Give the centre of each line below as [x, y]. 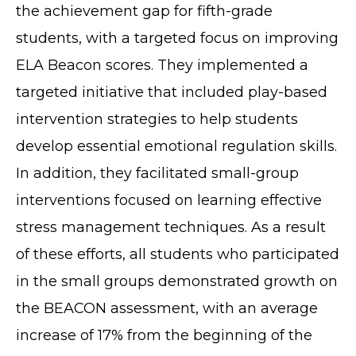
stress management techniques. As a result [171, 228]
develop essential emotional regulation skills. [176, 147]
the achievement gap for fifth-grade [144, 12]
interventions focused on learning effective [169, 201]
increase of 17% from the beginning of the [164, 336]
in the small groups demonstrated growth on [177, 282]
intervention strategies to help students [157, 120]
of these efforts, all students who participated [178, 255]
